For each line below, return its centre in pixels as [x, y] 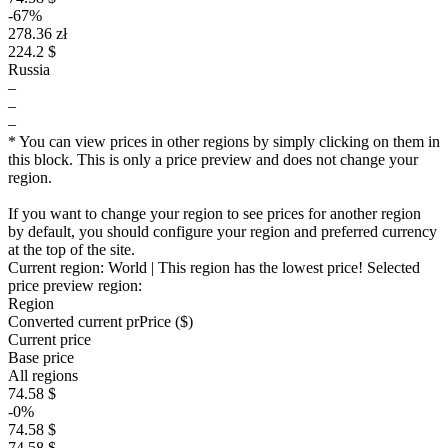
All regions [43, 375]
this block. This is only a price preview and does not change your [213, 159]
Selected [393, 267]
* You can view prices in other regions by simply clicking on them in [224, 141]
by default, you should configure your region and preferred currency [222, 231]
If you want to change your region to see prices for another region [214, 213]
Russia [29, 69]
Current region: [58, 267]
